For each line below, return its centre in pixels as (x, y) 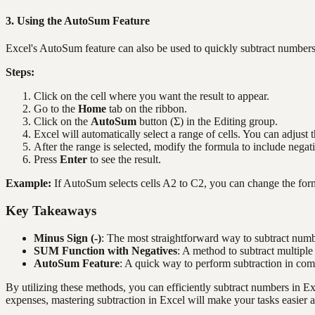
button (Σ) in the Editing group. (207, 122)
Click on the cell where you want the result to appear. (152, 96)
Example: (28, 184)
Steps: (20, 72)
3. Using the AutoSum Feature (78, 20)
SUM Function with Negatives (105, 250)
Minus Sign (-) (67, 238)
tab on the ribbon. (147, 109)
